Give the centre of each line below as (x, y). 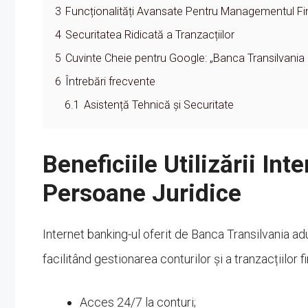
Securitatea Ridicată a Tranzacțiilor (150, 34)
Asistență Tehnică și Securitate (159, 104)
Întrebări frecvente (110, 81)
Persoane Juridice (142, 193)
